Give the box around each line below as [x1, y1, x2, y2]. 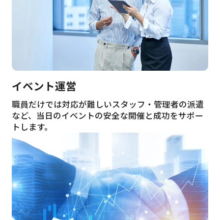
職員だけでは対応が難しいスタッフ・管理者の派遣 [11, 98, 204, 110]
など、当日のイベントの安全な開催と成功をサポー [11, 109, 203, 121]
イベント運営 [11, 78, 77, 93]
